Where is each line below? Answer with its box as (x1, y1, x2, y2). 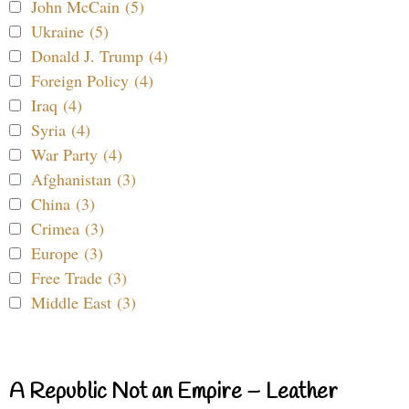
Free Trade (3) (31, 266, 127, 288)
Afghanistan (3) (31, 167, 136, 190)
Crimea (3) (31, 216, 104, 239)
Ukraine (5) (31, 19, 109, 42)
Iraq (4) (31, 93, 82, 116)
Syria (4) (31, 118, 90, 141)
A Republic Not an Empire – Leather (9, 377, 338, 407)
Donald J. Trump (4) (31, 44, 168, 67)
